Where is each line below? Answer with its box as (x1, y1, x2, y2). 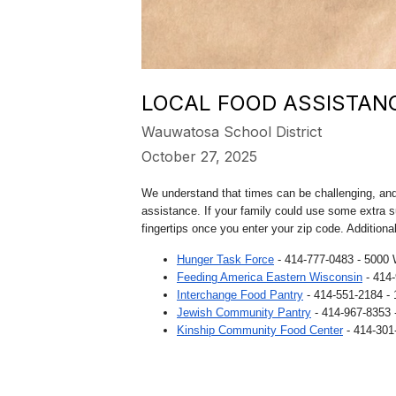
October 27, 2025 (141, 148, 257, 165)
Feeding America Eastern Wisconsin (177, 270, 362, 284)
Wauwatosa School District (141, 123, 322, 141)
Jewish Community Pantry (177, 306, 311, 319)
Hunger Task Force (177, 253, 274, 266)
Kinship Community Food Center (177, 324, 343, 337)
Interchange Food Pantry (177, 288, 303, 301)
